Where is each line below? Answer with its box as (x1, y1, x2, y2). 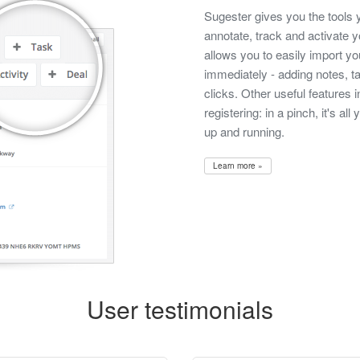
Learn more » (213, 160, 263, 172)
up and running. (204, 123, 284, 141)
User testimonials (87, 292, 273, 327)
